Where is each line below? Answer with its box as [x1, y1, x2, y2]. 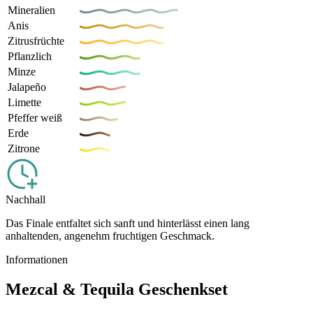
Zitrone [8, 143, 40, 155]
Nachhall [6, 194, 45, 206]
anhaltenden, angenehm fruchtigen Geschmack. [6, 230, 214, 242]
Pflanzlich [8, 50, 52, 63]
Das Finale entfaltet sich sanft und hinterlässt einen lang [6, 217, 249, 230]
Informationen [6, 254, 68, 266]
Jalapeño [8, 81, 46, 94]
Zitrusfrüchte [8, 35, 64, 48]
